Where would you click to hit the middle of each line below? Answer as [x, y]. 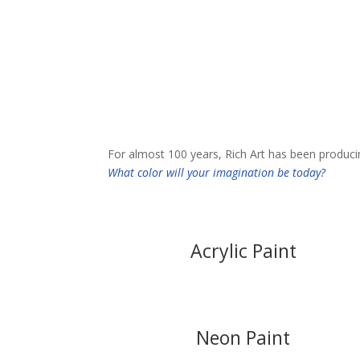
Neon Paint [243, 337]
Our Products [165, 84]
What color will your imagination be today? [217, 172]
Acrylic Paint [243, 250]
